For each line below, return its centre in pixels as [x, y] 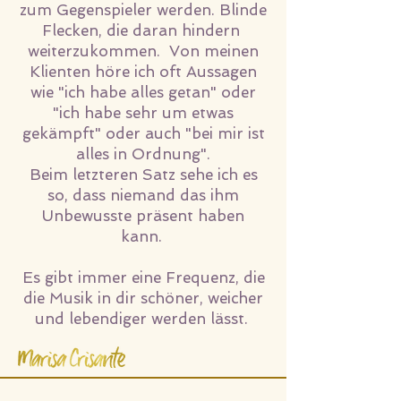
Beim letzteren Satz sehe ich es [143, 175]
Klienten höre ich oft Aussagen [143, 72]
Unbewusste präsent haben [143, 216]
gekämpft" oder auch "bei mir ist [143, 133]
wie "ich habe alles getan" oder [143, 92]
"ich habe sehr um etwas [143, 113]
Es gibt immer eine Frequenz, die [143, 277]
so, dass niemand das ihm [143, 195]
